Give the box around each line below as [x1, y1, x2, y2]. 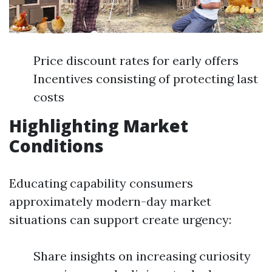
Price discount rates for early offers [33, 53, 239, 69]
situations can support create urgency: [9, 212, 231, 228]
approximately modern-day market [9, 194, 211, 209]
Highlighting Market [9, 114, 188, 138]
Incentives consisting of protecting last [33, 71, 258, 87]
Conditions [9, 134, 104, 158]
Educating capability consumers [9, 175, 193, 191]
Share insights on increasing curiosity [33, 248, 251, 264]
